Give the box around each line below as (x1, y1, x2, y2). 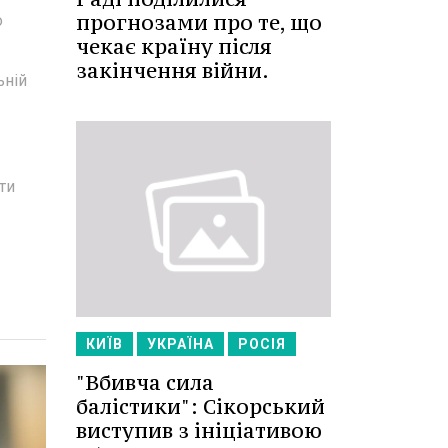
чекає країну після (76, 33, 272, 61)
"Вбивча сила (76, 368, 214, 396)
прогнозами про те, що (76, 9, 322, 37)
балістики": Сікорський (76, 392, 325, 420)
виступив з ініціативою (76, 416, 322, 444)
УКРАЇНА (147, 335, 214, 352)
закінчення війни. (76, 57, 269, 85)
